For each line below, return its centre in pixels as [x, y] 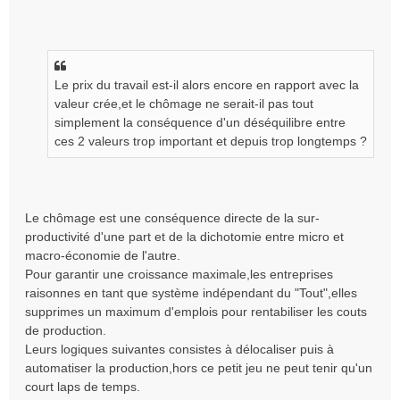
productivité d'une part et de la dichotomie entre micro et [184, 237]
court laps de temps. [83, 387]
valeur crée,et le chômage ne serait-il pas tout [184, 104]
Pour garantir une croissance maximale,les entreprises [179, 274]
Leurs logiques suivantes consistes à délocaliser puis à [179, 349]
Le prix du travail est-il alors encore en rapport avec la [207, 85]
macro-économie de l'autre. [103, 255]
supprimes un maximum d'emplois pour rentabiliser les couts [196, 312]
